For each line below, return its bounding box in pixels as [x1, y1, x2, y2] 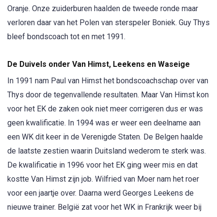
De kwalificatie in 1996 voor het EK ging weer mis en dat [7, 160, 198, 170]
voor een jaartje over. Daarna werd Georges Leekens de [7, 188, 194, 198]
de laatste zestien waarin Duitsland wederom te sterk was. [7, 146, 206, 156]
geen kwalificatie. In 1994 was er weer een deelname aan [7, 118, 201, 128]
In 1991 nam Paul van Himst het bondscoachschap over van [7, 76, 208, 86]
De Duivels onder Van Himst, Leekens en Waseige [7, 60, 190, 69]
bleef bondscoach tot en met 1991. [7, 32, 125, 42]
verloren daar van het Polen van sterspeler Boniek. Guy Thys [7, 18, 210, 28]
